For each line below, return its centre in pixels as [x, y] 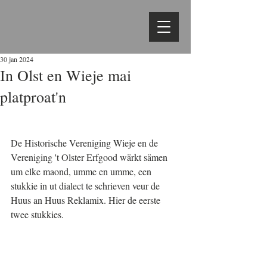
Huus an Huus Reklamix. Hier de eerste [87, 200]
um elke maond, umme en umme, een [82, 171]
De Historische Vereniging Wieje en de [86, 143]
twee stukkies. [37, 214]
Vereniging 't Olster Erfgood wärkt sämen [90, 157]
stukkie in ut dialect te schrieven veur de [86, 186]
